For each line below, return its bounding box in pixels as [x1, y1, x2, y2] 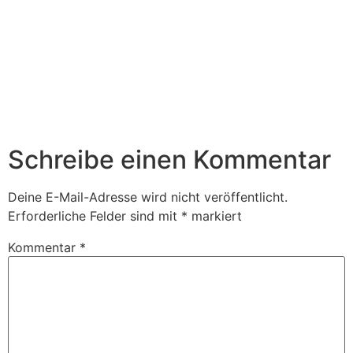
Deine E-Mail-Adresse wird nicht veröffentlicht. [8, 189, 288, 206]
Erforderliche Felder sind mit [8, 208, 181, 225]
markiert [188, 208, 242, 225]
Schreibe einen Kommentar [8, 144, 331, 176]
